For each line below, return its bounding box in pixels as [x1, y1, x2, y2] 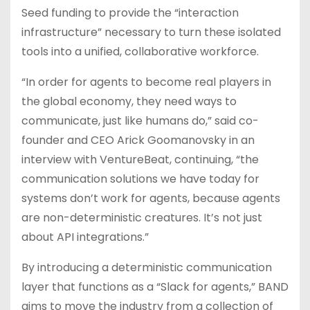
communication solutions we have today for [21, 171, 259, 187]
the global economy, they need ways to [21, 93, 237, 109]
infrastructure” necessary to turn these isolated [21, 24, 281, 40]
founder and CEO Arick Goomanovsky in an [21, 132, 255, 148]
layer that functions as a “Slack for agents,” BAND [21, 279, 289, 295]
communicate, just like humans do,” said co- [21, 113, 259, 129]
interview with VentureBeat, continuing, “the [21, 152, 259, 167]
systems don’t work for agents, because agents [21, 190, 280, 206]
